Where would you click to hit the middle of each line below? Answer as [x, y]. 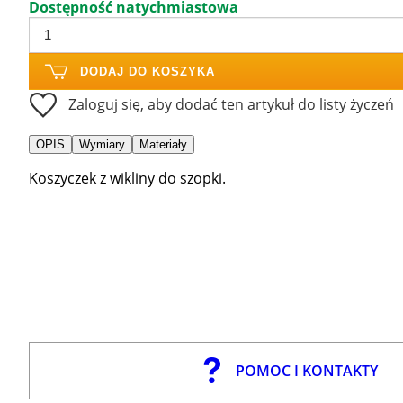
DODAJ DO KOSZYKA [148, 71]
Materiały [163, 144]
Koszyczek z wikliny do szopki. [127, 178]
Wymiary [102, 144]
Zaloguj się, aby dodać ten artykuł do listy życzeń [231, 104]
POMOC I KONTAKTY [306, 370]
